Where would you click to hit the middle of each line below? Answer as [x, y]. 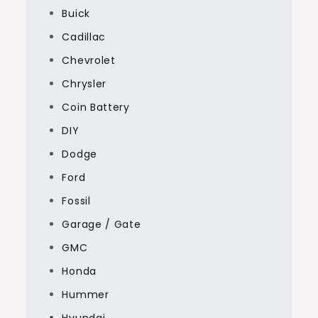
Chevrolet [89, 60]
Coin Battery [96, 107]
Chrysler [84, 83]
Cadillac [84, 37]
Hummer [86, 294]
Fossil [76, 201]
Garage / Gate [102, 224]
